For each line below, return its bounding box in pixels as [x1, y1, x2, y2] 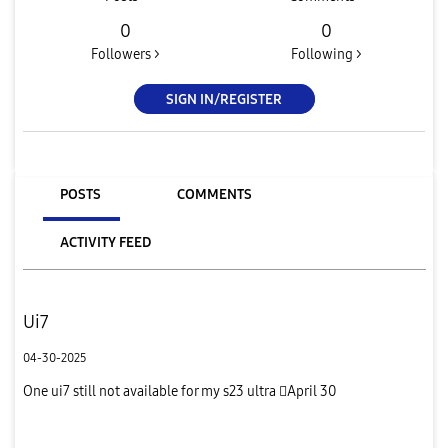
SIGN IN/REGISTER [166, 90, 282, 108]
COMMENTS [176, 185, 252, 203]
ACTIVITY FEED [59, 233, 151, 251]
